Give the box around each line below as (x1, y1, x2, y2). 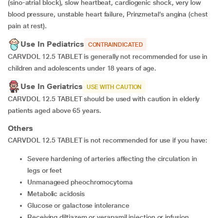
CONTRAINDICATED (88, 41, 143, 48)
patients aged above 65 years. (8, 107, 101, 114)
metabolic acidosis (33, 190, 85, 198)
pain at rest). (8, 22, 47, 30)
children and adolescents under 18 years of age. (8, 64, 157, 72)
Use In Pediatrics (20, 39, 84, 49)
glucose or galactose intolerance (32, 201, 129, 209)
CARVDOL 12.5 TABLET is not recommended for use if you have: (8, 136, 208, 144)
